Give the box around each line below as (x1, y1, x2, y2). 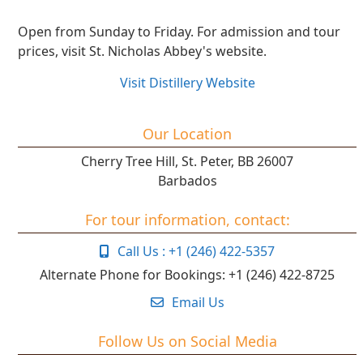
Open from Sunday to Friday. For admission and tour (18, 22, 341, 41)
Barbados (157, 171, 217, 190)
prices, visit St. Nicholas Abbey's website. (18, 41, 267, 60)
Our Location (143, 123, 233, 143)
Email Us (171, 293, 224, 311)
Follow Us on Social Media (97, 331, 277, 351)
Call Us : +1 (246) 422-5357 (117, 241, 275, 260)
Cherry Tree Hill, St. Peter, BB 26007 (81, 152, 294, 170)
